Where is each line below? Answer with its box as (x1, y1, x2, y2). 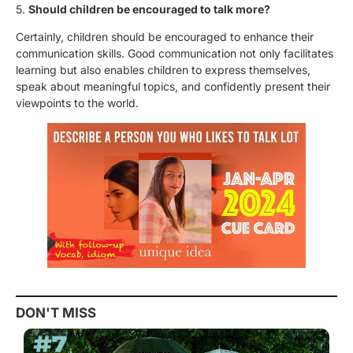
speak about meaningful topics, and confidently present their (16, 80, 330, 94)
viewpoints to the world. (16, 96, 139, 110)
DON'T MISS (16, 304, 96, 321)
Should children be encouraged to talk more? (28, 2, 270, 16)
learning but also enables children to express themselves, (16, 63, 310, 77)
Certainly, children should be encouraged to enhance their (16, 30, 314, 44)
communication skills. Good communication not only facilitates (16, 46, 333, 61)
